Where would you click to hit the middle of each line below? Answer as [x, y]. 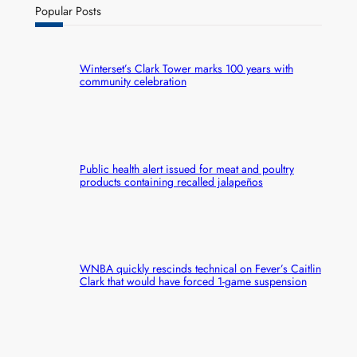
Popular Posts [68, 10]
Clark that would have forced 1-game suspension [193, 281]
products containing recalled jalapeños [171, 181]
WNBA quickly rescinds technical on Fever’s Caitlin [200, 268]
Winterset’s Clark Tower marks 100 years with [186, 69]
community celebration [133, 82]
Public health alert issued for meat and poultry [186, 169]
